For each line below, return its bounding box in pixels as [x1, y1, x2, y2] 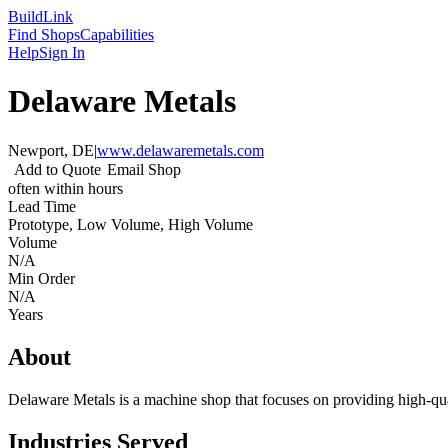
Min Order [8, 269, 75, 287]
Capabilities [80, 26, 154, 43]
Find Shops [8, 26, 80, 43]
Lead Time [8, 197, 76, 215]
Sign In [39, 44, 85, 61]
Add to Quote [14, 160, 101, 178]
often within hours [8, 179, 123, 197]
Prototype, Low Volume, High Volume [8, 215, 253, 233]
